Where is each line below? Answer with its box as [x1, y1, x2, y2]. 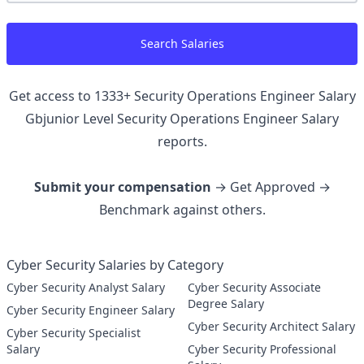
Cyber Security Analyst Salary [89, 279, 165, 295]
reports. [157, 132, 207, 150]
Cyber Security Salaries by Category [6, 256, 223, 274]
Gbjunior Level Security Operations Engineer [25, 110, 298, 128]
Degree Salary [188, 296, 264, 311]
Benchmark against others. [98, 201, 266, 219]
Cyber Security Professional [188, 341, 270, 357]
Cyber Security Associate [188, 279, 270, 295]
